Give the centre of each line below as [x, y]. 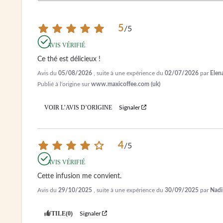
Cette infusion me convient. [79, 176]
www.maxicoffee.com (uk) [126, 84]
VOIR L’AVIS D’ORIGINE [78, 107]
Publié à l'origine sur [64, 84]
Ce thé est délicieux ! [69, 59]
